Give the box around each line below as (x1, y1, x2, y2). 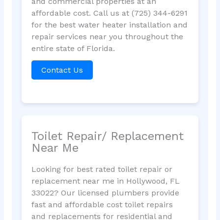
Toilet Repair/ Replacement (31, 129, 184, 143)
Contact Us (41, 65, 83, 75)
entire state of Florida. (31, 44, 115, 54)
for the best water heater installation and (31, 20, 188, 30)
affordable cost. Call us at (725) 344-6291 (31, 8, 188, 18)
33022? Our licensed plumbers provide (31, 188, 179, 197)
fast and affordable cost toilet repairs (31, 199, 173, 209)
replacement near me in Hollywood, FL (31, 176, 180, 186)
